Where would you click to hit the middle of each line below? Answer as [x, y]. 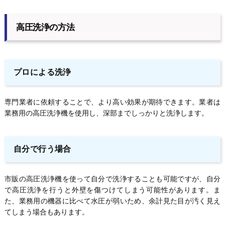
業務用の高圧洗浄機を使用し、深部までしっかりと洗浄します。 [106, 113]
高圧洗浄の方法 [45, 27]
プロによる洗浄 [42, 72]
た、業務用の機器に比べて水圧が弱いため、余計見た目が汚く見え [113, 201]
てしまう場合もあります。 [46, 212]
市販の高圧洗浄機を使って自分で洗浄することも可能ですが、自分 [113, 179]
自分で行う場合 [42, 149]
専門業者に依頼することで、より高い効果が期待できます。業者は [113, 102]
